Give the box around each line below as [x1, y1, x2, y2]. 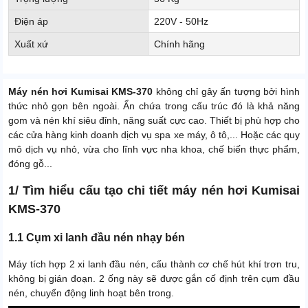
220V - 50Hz [154, 16, 208, 27]
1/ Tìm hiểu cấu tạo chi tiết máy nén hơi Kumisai [8, 184, 300, 198]
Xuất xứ [14, 38, 48, 50]
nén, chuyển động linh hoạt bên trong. [8, 287, 174, 299]
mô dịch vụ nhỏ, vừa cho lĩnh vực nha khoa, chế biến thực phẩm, [8, 144, 300, 155]
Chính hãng [154, 38, 205, 50]
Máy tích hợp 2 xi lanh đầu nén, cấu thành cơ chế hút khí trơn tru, [8, 258, 300, 270]
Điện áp [14, 16, 48, 27]
